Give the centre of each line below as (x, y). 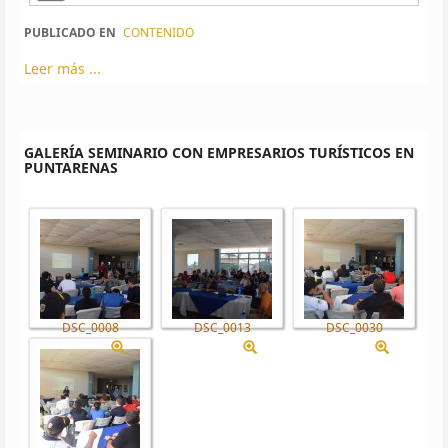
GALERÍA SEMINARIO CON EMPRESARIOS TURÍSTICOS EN (219, 152)
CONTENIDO (158, 32)
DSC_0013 (222, 327)
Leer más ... (62, 68)
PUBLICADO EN (70, 32)
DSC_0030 (354, 327)
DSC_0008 (90, 327)
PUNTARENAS (71, 167)
